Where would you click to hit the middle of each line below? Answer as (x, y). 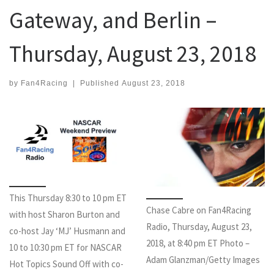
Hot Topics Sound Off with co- (66, 264)
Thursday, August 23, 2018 (133, 54)
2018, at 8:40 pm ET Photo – (198, 243)
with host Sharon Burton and (65, 214)
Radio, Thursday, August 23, (199, 226)
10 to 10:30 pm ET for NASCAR (65, 247)
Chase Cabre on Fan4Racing (199, 210)
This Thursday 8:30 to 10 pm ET (68, 198)
